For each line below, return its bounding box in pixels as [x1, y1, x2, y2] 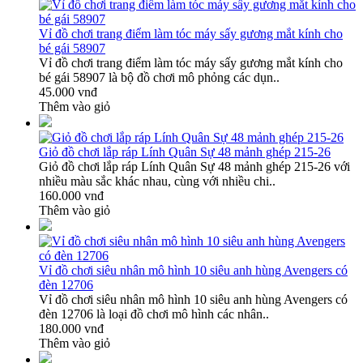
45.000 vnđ [39, 84, 97, 99]
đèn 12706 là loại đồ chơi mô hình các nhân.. [39, 306, 269, 321]
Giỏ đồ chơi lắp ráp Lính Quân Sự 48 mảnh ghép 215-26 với [39, 159, 350, 173]
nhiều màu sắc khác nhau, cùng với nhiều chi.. [39, 173, 275, 188]
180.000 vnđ [39, 321, 104, 335]
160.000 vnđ [39, 188, 104, 203]
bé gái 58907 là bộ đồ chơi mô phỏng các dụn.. [39, 70, 280, 84]
